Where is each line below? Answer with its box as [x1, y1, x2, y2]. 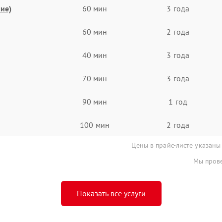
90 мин [82, 96, 108, 107]
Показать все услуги [76, 188, 146, 198]
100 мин [80, 119, 110, 130]
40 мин [82, 50, 108, 60]
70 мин [82, 73, 108, 83]
